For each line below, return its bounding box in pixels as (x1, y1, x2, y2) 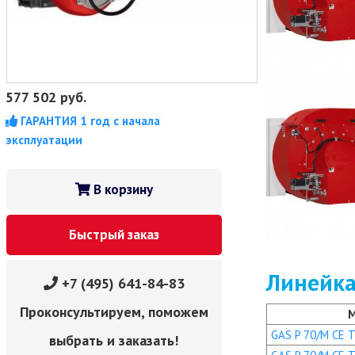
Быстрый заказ (68, 226, 159, 243)
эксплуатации (6, 132, 83, 147)
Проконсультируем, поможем (19, 303, 208, 321)
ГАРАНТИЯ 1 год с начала (17, 113, 161, 128)
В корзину (90, 181, 153, 198)
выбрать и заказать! (49, 331, 179, 349)
